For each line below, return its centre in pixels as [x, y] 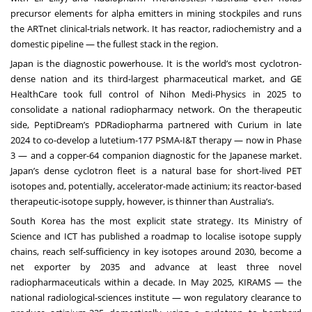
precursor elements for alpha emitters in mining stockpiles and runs [156, 13]
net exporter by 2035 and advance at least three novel [156, 266]
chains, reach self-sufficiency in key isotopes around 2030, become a [156, 251]
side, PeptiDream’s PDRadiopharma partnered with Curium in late [156, 124]
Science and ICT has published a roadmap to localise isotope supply [156, 236]
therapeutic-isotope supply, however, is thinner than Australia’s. [142, 201]
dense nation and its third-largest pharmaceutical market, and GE [156, 78]
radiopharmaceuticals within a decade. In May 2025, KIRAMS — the [156, 282]
